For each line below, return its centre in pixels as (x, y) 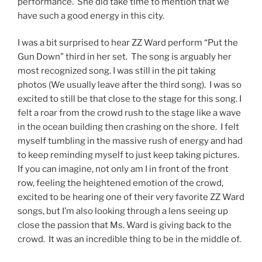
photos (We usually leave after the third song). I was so (130, 85)
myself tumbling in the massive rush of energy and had (130, 141)
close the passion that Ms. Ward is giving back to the (125, 225)
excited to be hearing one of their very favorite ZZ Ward (131, 197)
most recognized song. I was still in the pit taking (117, 71)
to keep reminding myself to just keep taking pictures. (128, 155)
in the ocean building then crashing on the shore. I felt (128, 127)
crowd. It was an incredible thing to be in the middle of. (131, 239)
